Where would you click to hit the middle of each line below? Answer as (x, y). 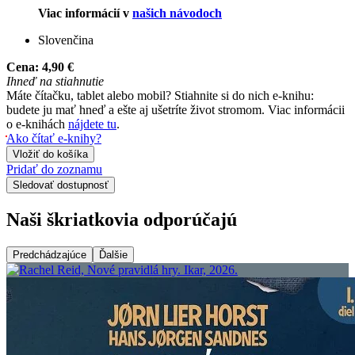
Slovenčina (66, 40)
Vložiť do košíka (50, 155)
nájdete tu (92, 124)
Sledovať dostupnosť (61, 185)
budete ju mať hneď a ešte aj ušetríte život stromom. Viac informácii (176, 110)
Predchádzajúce (50, 255)
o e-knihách (37, 124)
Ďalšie (113, 255)
